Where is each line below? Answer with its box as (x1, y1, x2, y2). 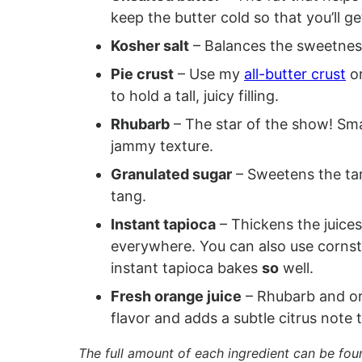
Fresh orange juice (111, 288, 242, 305)
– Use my (174, 65, 244, 82)
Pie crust (111, 65, 174, 82)
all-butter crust (244, 65, 346, 82)
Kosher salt (111, 37, 189, 54)
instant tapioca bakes (111, 259, 262, 276)
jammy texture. (111, 137, 213, 154)
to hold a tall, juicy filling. (111, 87, 279, 104)
